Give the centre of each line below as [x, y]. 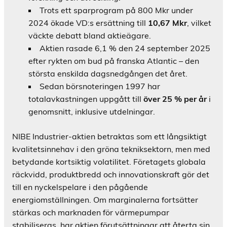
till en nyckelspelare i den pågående [80, 187]
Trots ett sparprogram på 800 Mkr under [116, 10]
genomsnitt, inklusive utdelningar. [92, 112]
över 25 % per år [175, 99]
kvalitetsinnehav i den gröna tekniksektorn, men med [111, 149]
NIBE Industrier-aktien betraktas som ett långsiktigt [109, 137]
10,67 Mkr [167, 23]
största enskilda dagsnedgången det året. [108, 74]
